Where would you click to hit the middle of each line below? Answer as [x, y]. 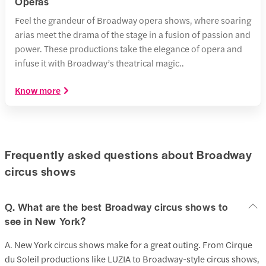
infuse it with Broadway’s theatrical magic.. [99, 62]
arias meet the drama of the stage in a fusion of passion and [133, 34]
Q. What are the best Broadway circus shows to [117, 206]
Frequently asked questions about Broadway [129, 155]
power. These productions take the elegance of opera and [129, 48]
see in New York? [45, 221]
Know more [38, 90]
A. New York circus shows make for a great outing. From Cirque [129, 244]
